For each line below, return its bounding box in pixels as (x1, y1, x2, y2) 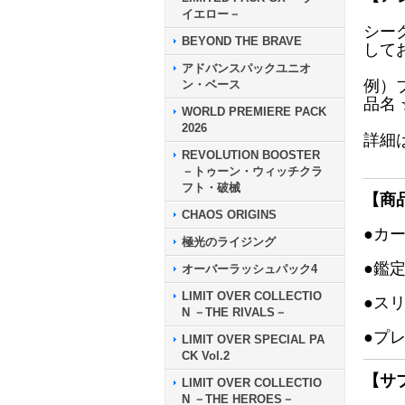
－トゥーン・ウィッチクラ (182, 164, 323, 178)
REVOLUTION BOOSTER (182, 147, 320, 162)
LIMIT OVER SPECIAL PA (182, 332, 325, 346)
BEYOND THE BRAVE (182, 33, 302, 48)
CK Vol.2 (182, 348, 230, 363)
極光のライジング (182, 234, 276, 249)
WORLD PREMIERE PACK (182, 104, 326, 118)
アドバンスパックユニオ (182, 61, 311, 75)
